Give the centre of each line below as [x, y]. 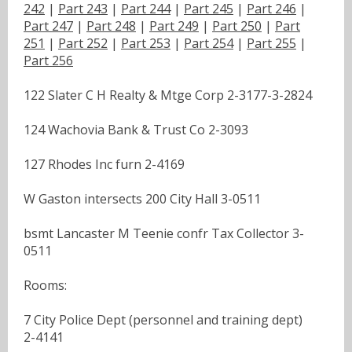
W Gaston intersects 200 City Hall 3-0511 [142, 198]
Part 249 [174, 26]
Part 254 [209, 43]
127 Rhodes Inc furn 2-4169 [104, 164]
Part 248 [111, 26]
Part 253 [146, 43]
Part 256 [48, 60]
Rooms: [45, 285]
